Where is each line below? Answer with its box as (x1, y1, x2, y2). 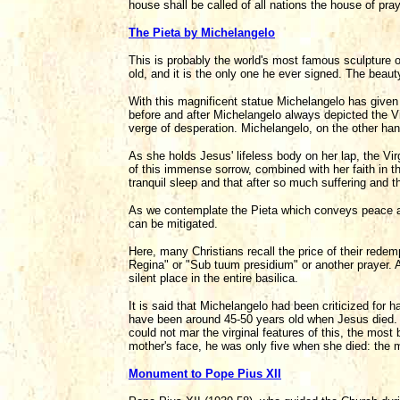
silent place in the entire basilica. (129, 271, 298, 285)
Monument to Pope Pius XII (129, 367, 281, 380)
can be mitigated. (129, 217, 218, 230)
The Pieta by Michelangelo (129, 26, 275, 39)
